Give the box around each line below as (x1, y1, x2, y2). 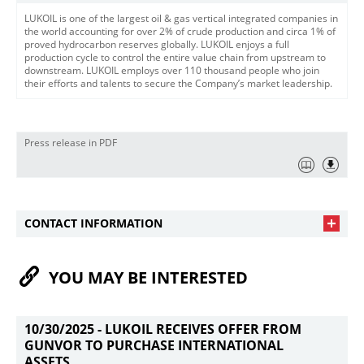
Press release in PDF (24, 136, 117, 149)
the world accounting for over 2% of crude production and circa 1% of (24, 25, 336, 37)
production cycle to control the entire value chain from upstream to (24, 51, 326, 63)
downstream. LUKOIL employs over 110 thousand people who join (24, 64, 319, 76)
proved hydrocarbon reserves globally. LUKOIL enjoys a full (24, 38, 289, 50)
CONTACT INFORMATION (24, 215, 162, 231)
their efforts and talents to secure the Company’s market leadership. (24, 77, 332, 89)
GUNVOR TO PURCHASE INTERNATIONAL (24, 336, 284, 354)
